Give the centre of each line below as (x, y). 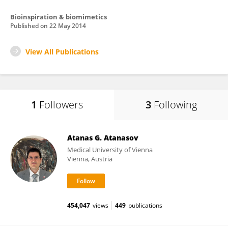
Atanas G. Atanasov (103, 138)
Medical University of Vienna (110, 150)
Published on (30, 26)
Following (175, 105)
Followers (61, 105)
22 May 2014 (68, 26)
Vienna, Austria (90, 159)
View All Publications (62, 52)
